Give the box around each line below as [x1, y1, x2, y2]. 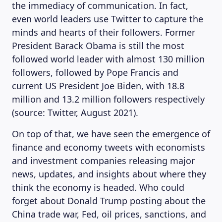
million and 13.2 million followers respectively [12, 93, 205, 105]
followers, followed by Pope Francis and [12, 66, 178, 78]
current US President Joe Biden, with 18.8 [12, 80, 184, 92]
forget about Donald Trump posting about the [12, 195, 206, 207]
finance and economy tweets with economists [12, 141, 205, 153]
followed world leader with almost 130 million [12, 53, 205, 65]
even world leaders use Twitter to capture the [12, 13, 203, 25]
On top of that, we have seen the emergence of [12, 128, 210, 140]
